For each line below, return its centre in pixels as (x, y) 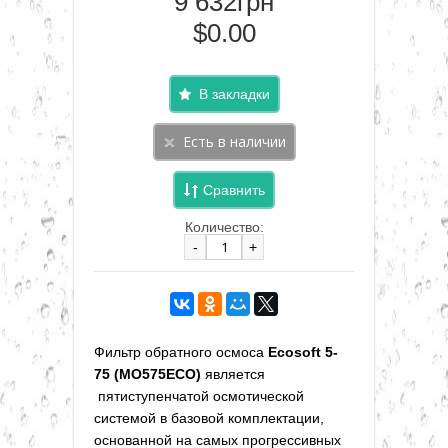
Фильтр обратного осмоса (181, 351)
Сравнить (234, 189)
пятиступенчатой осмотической (199, 395)
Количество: (224, 226)
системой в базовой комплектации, (209, 417)
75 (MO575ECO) (149, 373)
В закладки (234, 93)
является (235, 373)
